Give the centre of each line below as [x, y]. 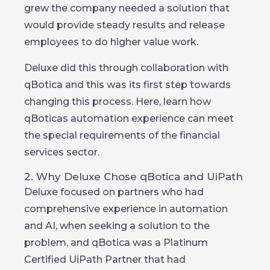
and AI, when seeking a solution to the [117, 226]
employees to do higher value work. [111, 42]
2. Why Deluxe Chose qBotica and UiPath [133, 177]
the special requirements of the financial [122, 135]
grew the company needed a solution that [127, 8]
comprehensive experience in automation [126, 209]
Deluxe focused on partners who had [114, 192]
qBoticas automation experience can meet [129, 118]
